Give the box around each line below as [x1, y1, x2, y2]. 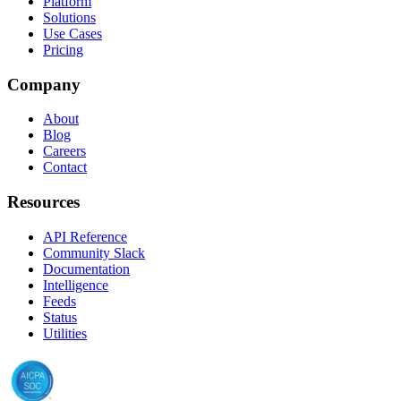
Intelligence [43, 277, 108, 293]
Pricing [43, 41, 83, 57]
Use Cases [43, 25, 102, 41]
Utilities [43, 325, 87, 341]
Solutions [43, 9, 96, 25]
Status [43, 309, 77, 325]
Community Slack [43, 244, 145, 260]
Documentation [43, 260, 130, 277]
